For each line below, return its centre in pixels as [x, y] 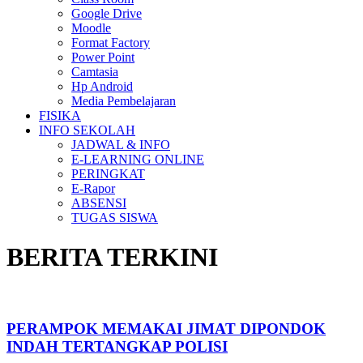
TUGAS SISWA [115, 218]
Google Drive [107, 13]
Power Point [103, 57]
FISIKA [60, 115]
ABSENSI [99, 203]
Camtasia [95, 72]
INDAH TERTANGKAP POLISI [117, 346]
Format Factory [111, 43]
